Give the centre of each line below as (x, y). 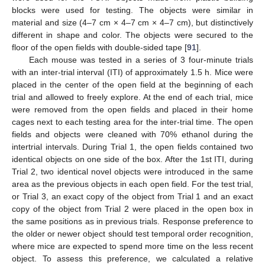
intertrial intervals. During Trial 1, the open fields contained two (132, 147)
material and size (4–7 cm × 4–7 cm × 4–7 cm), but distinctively (132, 23)
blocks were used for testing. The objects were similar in (132, 10)
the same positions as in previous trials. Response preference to (132, 222)
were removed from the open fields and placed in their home (132, 110)
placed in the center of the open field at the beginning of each (132, 85)
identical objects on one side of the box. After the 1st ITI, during (132, 159)
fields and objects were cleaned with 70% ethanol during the (132, 135)
